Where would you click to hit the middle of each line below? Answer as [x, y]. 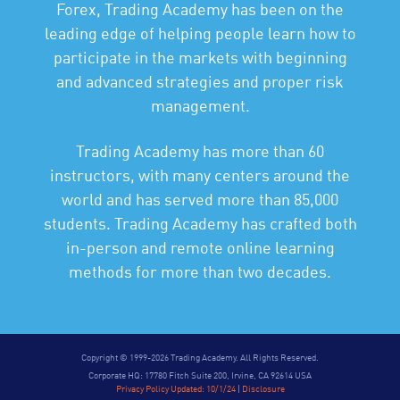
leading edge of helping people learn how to [200, 34]
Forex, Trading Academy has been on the [200, 10]
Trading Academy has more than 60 [200, 152]
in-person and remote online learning [200, 249]
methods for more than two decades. [200, 273]
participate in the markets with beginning [200, 58]
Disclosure [263, 389]
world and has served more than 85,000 [200, 200]
